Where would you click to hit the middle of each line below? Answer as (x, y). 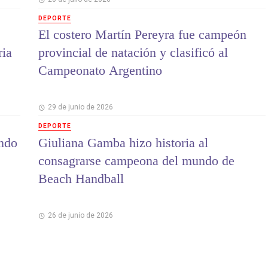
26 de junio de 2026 (80, 215)
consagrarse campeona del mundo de (136, 160)
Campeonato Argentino (100, 71)
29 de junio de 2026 (80, 107)
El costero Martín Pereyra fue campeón (142, 35)
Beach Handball (81, 178)
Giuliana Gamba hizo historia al (123, 142)
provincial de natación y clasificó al (133, 53)
